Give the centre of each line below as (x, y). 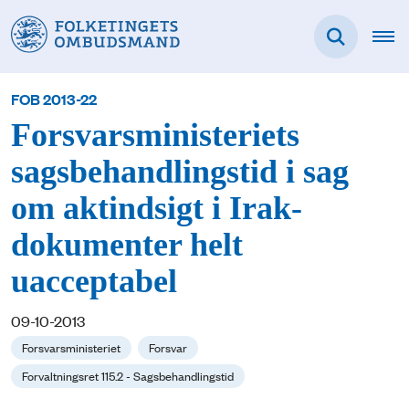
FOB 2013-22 (54, 99)
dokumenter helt (127, 246)
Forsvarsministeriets (155, 136)
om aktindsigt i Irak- (157, 209)
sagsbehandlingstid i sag (180, 173)
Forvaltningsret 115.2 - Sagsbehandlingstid (128, 376)
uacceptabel (94, 282)
